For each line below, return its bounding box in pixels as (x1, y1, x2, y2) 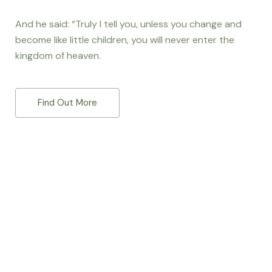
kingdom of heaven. (15, 49, 101, 63)
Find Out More (38, 97, 97, 109)
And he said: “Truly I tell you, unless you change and (15, 18, 242, 31)
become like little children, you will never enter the (15, 33, 234, 47)
